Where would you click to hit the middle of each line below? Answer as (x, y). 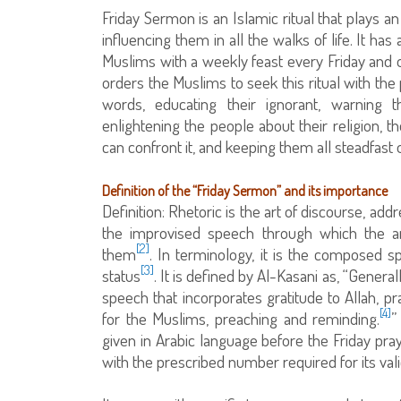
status (121, 275)
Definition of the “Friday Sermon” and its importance (245, 190)
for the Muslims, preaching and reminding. (241, 318)
